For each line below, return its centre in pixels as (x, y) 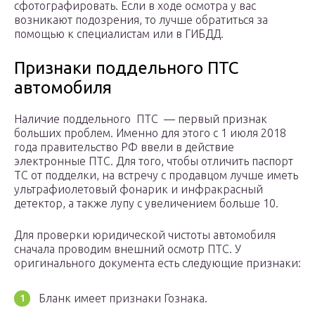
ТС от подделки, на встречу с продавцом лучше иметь (156, 175)
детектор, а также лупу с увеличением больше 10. (146, 204)
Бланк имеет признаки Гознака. (123, 298)
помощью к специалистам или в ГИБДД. (119, 34)
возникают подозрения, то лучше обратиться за (141, 20)
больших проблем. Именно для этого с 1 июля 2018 (150, 133)
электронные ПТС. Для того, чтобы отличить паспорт (154, 161)
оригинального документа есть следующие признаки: (157, 263)
